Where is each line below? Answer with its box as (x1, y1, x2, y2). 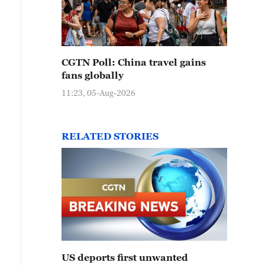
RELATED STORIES (62, 131, 159, 141)
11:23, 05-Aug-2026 (62, 88, 135, 98)
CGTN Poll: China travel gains (62, 57, 206, 67)
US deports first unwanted (62, 252, 188, 263)
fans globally (62, 70, 124, 80)
